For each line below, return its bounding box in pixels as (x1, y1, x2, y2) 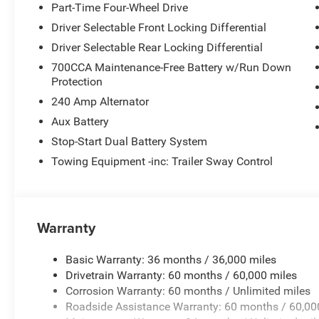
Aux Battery (51, 114, 110, 128)
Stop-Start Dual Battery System (51, 134, 208, 148)
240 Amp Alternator (51, 94, 150, 108)
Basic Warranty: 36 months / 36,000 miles (66, 252, 277, 266)
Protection (51, 74, 103, 88)
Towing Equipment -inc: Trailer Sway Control (51, 154, 273, 168)
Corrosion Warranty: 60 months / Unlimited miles (66, 283, 311, 298)
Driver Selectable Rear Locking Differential (51, 40, 263, 54)
